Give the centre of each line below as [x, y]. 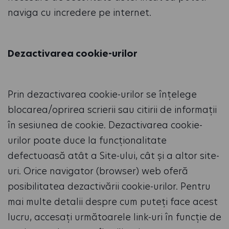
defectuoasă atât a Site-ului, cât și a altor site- [113, 156]
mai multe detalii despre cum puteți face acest [113, 202]
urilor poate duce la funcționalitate [87, 140]
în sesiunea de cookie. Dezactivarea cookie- [105, 125]
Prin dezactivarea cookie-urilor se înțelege [102, 94]
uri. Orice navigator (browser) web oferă [98, 171]
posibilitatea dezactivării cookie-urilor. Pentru [109, 186]
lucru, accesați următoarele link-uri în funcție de [114, 217]
